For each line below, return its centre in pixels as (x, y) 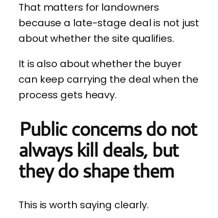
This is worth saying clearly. (84, 205)
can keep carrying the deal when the (109, 79)
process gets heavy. (68, 95)
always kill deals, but (98, 150)
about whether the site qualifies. (96, 38)
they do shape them (96, 171)
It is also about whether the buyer (100, 64)
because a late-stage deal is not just (109, 23)
